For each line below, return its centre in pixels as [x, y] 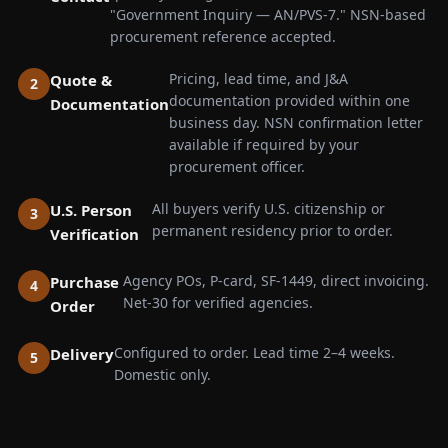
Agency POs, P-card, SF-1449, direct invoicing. [275, 280]
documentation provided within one [289, 100]
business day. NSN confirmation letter [296, 122]
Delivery [82, 354]
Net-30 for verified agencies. [217, 302]
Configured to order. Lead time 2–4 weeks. [254, 352]
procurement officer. [237, 166]
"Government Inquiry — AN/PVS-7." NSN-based [268, 14]
